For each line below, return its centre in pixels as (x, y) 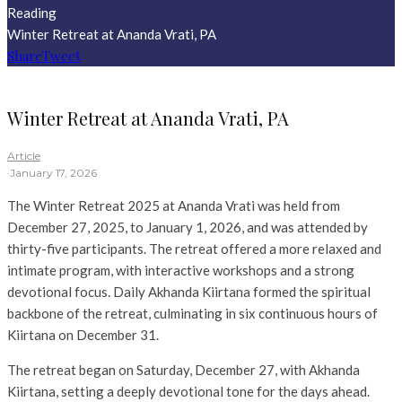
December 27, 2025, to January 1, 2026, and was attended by (188, 227)
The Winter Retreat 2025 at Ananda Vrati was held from (174, 206)
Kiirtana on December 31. (83, 335)
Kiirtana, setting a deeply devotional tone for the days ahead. (188, 392)
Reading (32, 13)
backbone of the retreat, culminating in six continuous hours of (192, 314)
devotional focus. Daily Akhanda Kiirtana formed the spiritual (189, 292)
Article (24, 156)
